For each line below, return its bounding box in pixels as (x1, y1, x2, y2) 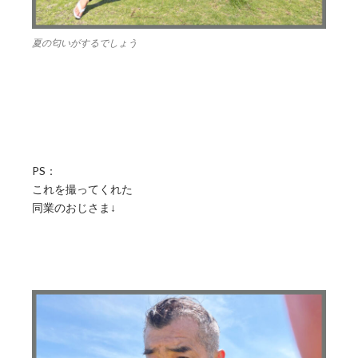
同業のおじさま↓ (32, 201, 116, 215)
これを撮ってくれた (32, 182, 133, 197)
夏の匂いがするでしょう (32, 37, 137, 50)
